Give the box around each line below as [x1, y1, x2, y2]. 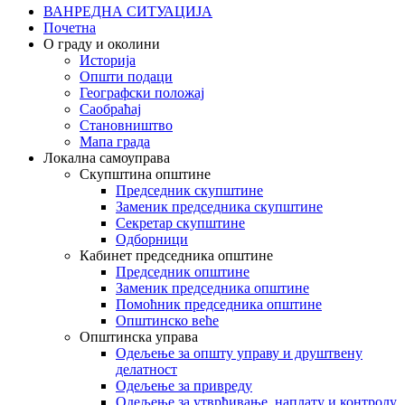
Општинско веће [116, 312, 219, 328]
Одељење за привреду [116, 377, 252, 393]
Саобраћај [80, 100, 141, 117]
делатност [116, 361, 177, 377]
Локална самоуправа [43, 149, 170, 165]
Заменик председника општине [116, 279, 309, 296]
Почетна [43, 19, 96, 35]
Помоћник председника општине [116, 296, 322, 312]
